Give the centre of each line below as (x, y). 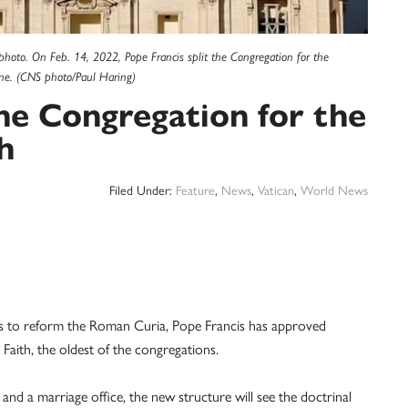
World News (334, 190)
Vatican (276, 190)
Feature (195, 190)
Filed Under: (143, 190)
